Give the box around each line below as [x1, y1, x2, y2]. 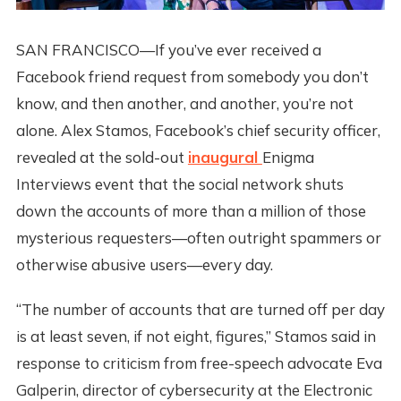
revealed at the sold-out [15, 148, 188, 167]
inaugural [187, 148, 262, 167]
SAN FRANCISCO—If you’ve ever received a [15, 40, 321, 60]
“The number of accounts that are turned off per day [15, 300, 385, 320]
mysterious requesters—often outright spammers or [15, 228, 381, 248]
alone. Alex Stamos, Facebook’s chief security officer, [15, 121, 380, 141]
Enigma [261, 148, 314, 167]
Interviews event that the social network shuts [15, 175, 344, 194]
